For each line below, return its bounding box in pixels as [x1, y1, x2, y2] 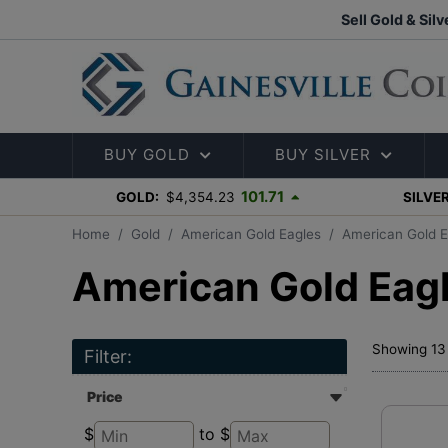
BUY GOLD [104, 145, 191, 165]
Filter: [84, 345, 132, 367]
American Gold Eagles [181, 225, 321, 242]
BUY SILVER [275, 145, 372, 165]
